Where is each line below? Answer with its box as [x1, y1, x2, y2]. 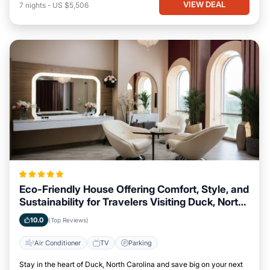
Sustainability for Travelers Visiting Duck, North [19, 196, 244, 208]
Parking [128, 238, 152, 247]
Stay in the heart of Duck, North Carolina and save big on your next [19, 260, 243, 269]
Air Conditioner [34, 238, 81, 247]
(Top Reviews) [48, 216, 89, 224]
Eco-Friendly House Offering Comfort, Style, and [19, 183, 249, 195]
